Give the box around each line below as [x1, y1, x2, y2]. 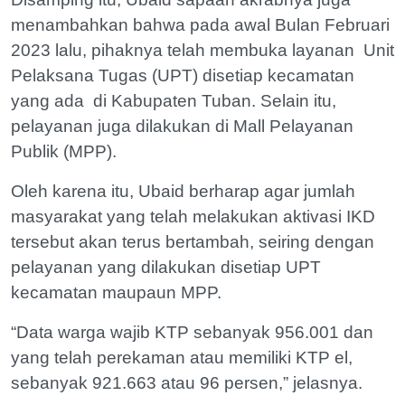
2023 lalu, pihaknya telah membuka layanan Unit [11, 41, 394, 60]
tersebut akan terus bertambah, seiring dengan [11, 232, 374, 251]
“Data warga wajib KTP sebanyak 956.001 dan [11, 323, 373, 342]
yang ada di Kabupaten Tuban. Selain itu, [11, 91, 336, 110]
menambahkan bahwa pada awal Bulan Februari [11, 15, 390, 34]
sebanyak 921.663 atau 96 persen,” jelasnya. [11, 373, 363, 392]
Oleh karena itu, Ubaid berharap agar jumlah [11, 182, 355, 201]
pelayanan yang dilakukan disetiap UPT [11, 258, 321, 277]
